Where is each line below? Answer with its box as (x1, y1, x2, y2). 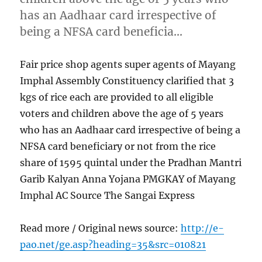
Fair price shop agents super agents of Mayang (20, 58, 236, 71)
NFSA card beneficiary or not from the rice (20, 140, 216, 153)
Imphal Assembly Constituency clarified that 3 (20, 75, 235, 87)
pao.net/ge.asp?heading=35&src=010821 (20, 239, 206, 251)
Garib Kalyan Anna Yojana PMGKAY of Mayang (20, 173, 236, 185)
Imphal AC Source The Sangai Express (20, 189, 195, 202)
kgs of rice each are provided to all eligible (20, 91, 214, 104)
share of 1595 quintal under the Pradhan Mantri (20, 157, 242, 169)
